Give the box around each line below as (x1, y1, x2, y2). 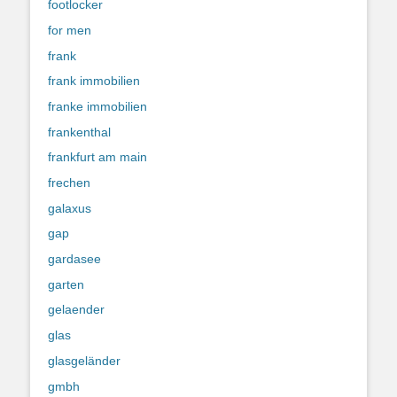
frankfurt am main (48, 150, 147, 165)
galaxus (48, 200, 91, 215)
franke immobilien (48, 98, 147, 113)
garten (48, 276, 84, 292)
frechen (48, 175, 90, 190)
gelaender (48, 302, 105, 317)
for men (48, 22, 91, 37)
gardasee (48, 252, 101, 267)
